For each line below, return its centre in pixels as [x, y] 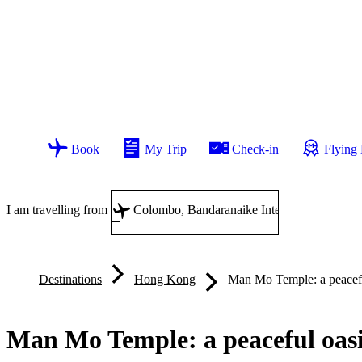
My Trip [166, 149]
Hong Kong [165, 279]
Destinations [70, 279]
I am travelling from [59, 210]
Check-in [255, 149]
